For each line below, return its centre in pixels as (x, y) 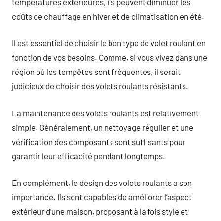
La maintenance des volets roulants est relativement (105, 113)
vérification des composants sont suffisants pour (99, 141)
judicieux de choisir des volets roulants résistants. (100, 86)
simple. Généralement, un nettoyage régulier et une (103, 127)
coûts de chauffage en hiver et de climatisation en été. (108, 16)
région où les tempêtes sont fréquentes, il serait (96, 72)
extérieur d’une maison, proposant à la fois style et (100, 211)
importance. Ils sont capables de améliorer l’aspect (102, 197)
